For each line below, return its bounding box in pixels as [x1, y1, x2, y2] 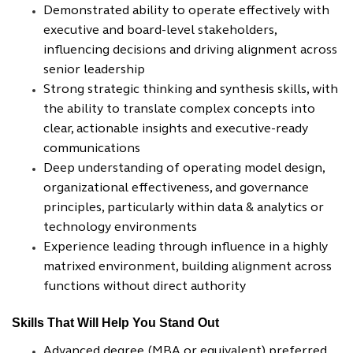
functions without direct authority [43, 281, 246, 293]
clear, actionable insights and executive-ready [43, 123, 308, 136]
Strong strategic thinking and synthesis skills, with [43, 84, 338, 96]
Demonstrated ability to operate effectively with [43, 5, 329, 17]
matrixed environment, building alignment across [43, 261, 332, 273]
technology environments [43, 221, 197, 234]
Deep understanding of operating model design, [43, 162, 325, 175]
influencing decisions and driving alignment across [43, 44, 337, 57]
